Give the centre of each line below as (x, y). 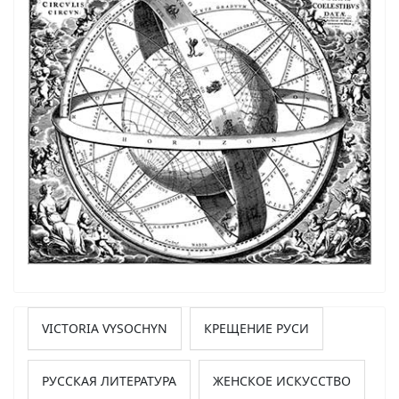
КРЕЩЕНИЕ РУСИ (256, 329)
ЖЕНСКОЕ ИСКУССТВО (282, 381)
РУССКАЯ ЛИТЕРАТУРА (109, 381)
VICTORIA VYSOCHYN (105, 329)
